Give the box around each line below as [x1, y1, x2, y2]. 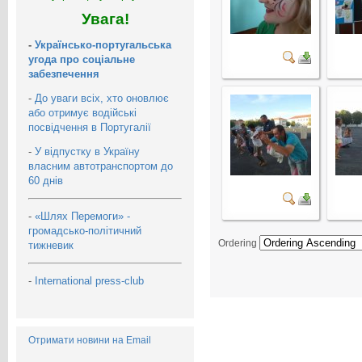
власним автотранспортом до [28, 159, 173, 172]
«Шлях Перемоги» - [35, 209, 130, 222]
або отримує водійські [28, 106, 137, 119]
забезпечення [28, 67, 99, 80]
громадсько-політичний [28, 224, 141, 237]
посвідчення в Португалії [28, 120, 151, 133]
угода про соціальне [28, 53, 135, 65]
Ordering [218, 238, 259, 249]
